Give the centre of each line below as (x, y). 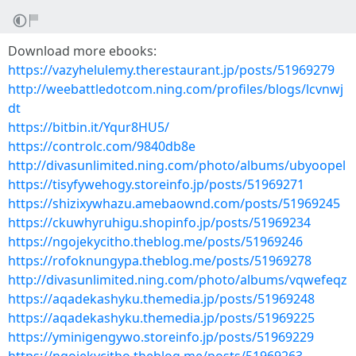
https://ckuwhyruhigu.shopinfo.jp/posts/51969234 (159, 222)
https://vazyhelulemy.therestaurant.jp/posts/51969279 (171, 70)
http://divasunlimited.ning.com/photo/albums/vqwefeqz (178, 280)
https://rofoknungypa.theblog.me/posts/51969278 (160, 261)
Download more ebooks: (82, 51)
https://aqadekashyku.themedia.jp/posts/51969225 (161, 318)
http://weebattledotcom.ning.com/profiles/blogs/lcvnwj (176, 89)
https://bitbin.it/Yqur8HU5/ (89, 127)
